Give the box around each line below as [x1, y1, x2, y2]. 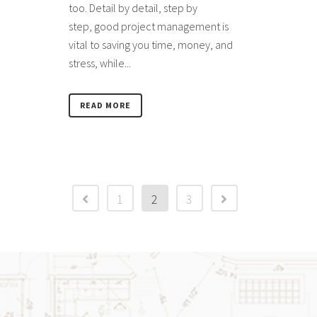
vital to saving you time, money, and [69, 38, 233, 52]
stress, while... [69, 56, 131, 71]
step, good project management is [69, 19, 229, 34]
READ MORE [80, 100, 131, 111]
